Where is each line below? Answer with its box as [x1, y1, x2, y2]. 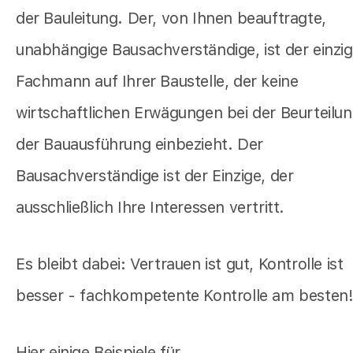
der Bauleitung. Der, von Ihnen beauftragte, [16, 9, 326, 28]
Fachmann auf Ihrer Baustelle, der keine [16, 72, 299, 91]
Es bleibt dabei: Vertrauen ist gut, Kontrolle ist [16, 255, 344, 274]
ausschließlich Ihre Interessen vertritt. [16, 198, 285, 217]
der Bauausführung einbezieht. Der [16, 135, 263, 154]
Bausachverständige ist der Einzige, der [16, 166, 294, 186]
